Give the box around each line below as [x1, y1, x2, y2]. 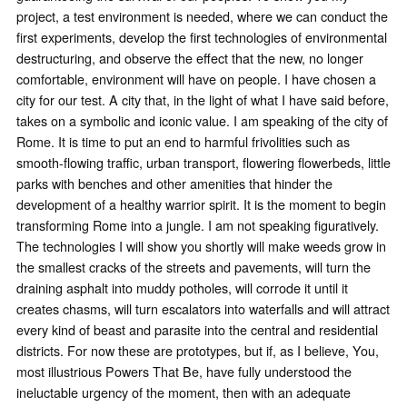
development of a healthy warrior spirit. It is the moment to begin [15, 194, 386, 214]
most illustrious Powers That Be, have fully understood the [15, 362, 352, 382]
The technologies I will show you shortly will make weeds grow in [15, 236, 386, 256]
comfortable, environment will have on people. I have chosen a [15, 69, 376, 89]
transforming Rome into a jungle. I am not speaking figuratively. [15, 215, 379, 235]
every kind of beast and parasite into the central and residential [15, 320, 378, 340]
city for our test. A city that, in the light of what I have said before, [15, 90, 389, 110]
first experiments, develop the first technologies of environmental [15, 27, 387, 47]
